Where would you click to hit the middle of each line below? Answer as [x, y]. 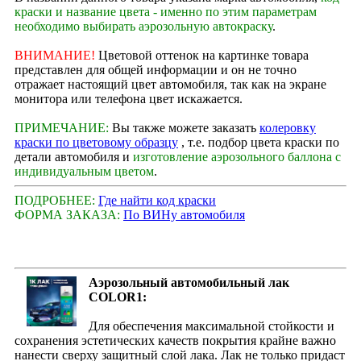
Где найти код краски [157, 200]
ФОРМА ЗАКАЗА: [69, 214]
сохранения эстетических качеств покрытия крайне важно [175, 340]
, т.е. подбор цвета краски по [259, 142]
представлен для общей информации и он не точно [156, 69]
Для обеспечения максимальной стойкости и [211, 326]
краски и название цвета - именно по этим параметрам [166, 11]
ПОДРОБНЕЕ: [56, 200]
